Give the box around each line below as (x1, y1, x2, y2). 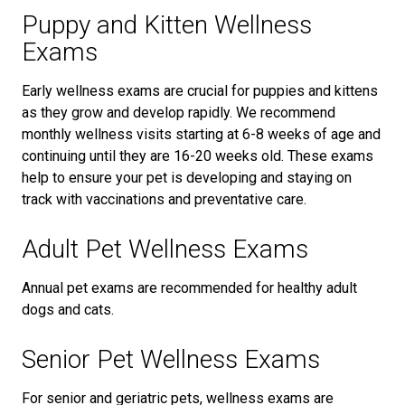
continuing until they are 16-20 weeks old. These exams (22, 146, 373, 165)
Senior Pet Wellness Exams (22, 344, 320, 374)
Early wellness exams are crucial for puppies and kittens (22, 81, 378, 99)
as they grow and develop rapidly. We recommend (22, 103, 335, 121)
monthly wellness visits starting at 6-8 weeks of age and (22, 125, 381, 143)
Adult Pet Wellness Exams (22, 233, 308, 264)
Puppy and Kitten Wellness (22, 9, 312, 40)
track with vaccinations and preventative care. (22, 190, 306, 208)
